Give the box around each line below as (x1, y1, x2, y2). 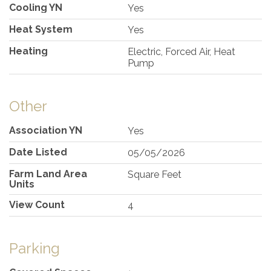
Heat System (9, 23, 73, 35)
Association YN (9, 124, 82, 136)
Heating (9, 45, 48, 57)
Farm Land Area (9, 168, 87, 180)
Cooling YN (9, 1, 62, 13)
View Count (9, 198, 65, 211)
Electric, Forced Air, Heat (128, 45, 236, 57)
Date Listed (9, 146, 67, 158)
